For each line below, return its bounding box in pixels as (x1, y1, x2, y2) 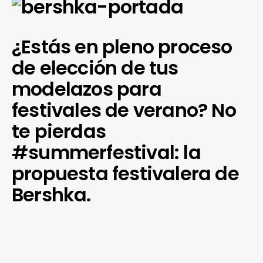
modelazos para (12, 76, 161, 103)
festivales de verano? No (12, 97, 236, 124)
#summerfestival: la (12, 139, 201, 166)
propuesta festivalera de (12, 160, 239, 187)
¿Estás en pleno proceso (12, 33, 232, 60)
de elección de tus (12, 55, 178, 82)
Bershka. (12, 181, 91, 208)
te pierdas (12, 118, 106, 145)
